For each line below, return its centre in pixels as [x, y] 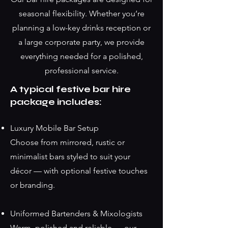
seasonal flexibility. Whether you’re [81, 13]
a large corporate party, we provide [81, 42]
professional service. [81, 70]
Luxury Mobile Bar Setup [54, 128]
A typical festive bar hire [70, 89]
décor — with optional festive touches [79, 171]
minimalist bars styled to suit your [70, 156]
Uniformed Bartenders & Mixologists [76, 213]
